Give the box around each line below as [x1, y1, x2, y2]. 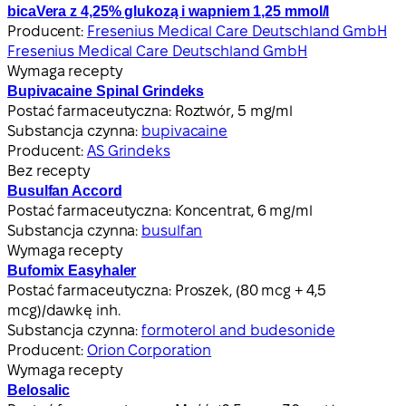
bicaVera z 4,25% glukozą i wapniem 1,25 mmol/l [7, 3, 330, 19]
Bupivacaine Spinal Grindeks [7, 82, 205, 99]
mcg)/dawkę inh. [7, 302, 121, 318]
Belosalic [7, 382, 71, 398]
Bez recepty [7, 162, 90, 179]
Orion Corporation [86, 342, 212, 358]
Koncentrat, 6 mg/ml [174, 202, 313, 218]
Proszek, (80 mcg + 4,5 [174, 282, 326, 298]
